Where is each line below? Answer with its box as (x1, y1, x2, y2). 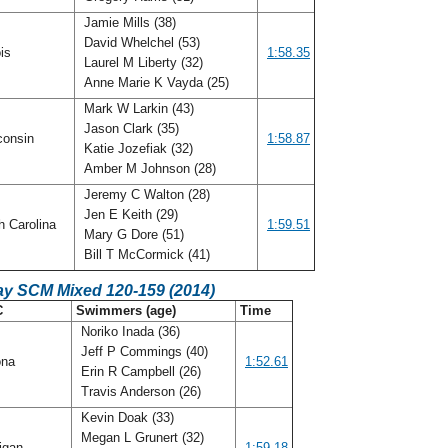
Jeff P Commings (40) (77, 344, 208, 359)
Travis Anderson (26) (77, 384, 205, 399)
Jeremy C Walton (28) (80, 187, 210, 202)
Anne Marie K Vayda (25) (80, 75, 233, 90)
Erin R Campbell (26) (77, 364, 201, 379)
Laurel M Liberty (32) (80, 55, 203, 70)
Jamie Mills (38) (80, 15, 176, 30)
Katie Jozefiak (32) (80, 141, 193, 156)
